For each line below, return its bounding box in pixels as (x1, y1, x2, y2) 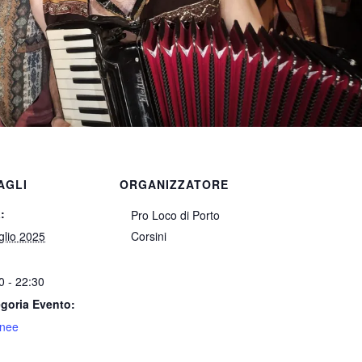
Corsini (131, 227, 167, 244)
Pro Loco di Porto (131, 206, 221, 223)
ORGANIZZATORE (120, 175, 229, 192)
